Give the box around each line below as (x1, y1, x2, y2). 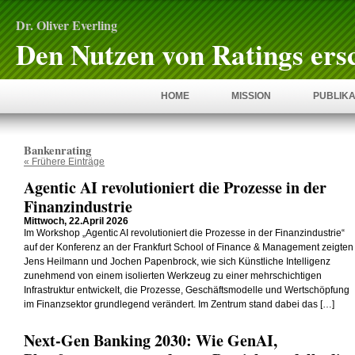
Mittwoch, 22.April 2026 (24, 216, 128, 226)
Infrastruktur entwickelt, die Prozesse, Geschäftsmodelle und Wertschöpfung (24, 285, 349, 295)
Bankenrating (24, 142, 91, 158)
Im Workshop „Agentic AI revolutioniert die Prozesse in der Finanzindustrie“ (24, 228, 345, 238)
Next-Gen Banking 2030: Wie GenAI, (24, 329, 277, 352)
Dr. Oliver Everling (16, 16, 117, 34)
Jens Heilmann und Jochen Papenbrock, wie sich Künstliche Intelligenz (24, 257, 330, 266)
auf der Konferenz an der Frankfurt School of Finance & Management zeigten (24, 242, 353, 252)
